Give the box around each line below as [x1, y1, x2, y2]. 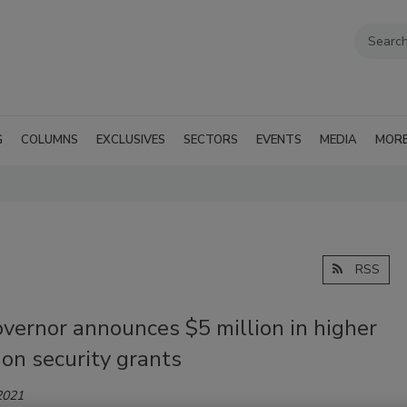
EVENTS [256, 131, 302, 148]
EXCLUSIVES [96, 131, 165, 148]
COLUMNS [21, 131, 78, 148]
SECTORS [184, 131, 238, 148]
